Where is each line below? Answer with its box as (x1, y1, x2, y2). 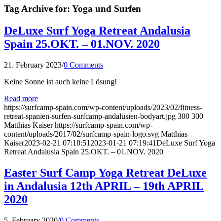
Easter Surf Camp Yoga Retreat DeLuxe (4, 166, 207, 180)
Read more (4, 94, 38, 103)
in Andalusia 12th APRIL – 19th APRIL (4, 180, 204, 193)
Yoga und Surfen (72, 3, 141, 14)
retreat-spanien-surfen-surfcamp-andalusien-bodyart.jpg (4, 112, 176, 121)
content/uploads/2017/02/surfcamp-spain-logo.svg (4, 130, 159, 139)
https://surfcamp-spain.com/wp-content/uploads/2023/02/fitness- (4, 103, 202, 112)
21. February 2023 (4, 61, 62, 70)
